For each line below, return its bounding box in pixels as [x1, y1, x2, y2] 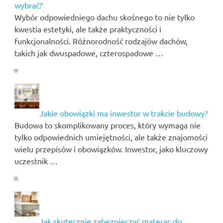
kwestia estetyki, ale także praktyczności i [14, 23, 161, 34]
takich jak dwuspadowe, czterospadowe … [14, 47, 163, 58]
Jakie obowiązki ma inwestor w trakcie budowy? [39, 108, 208, 118]
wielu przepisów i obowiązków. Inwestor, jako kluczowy [14, 143, 208, 154]
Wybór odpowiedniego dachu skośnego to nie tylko [14, 11, 195, 22]
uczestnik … [14, 155, 58, 166]
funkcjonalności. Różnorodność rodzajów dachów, [14, 35, 188, 46]
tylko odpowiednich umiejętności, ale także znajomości [14, 131, 208, 142]
